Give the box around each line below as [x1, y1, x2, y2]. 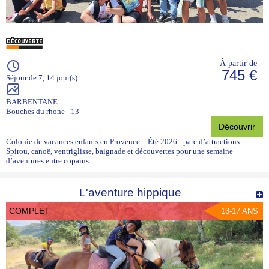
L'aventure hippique [79, 186, 181, 199]
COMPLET [9, 205, 50, 216]
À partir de [220, 58, 257, 68]
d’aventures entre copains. [6, 156, 91, 165]
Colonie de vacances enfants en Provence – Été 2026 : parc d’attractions [6, 136, 240, 146]
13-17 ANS [221, 206, 258, 216]
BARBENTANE [6, 97, 58, 106]
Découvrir [219, 121, 255, 131]
